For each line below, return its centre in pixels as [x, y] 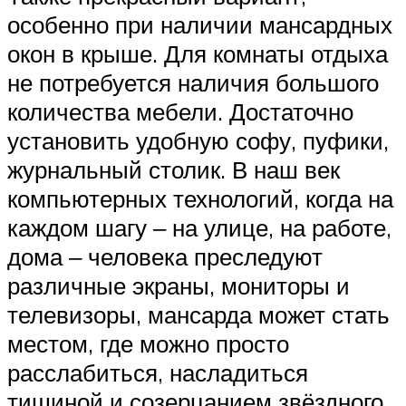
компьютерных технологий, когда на [200, 198]
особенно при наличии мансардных [200, 24]
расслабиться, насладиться [158, 372]
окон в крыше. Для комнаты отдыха [198, 53]
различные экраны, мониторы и [179, 285]
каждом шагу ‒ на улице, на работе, [199, 227]
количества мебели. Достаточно [180, 111]
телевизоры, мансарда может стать [198, 314]
